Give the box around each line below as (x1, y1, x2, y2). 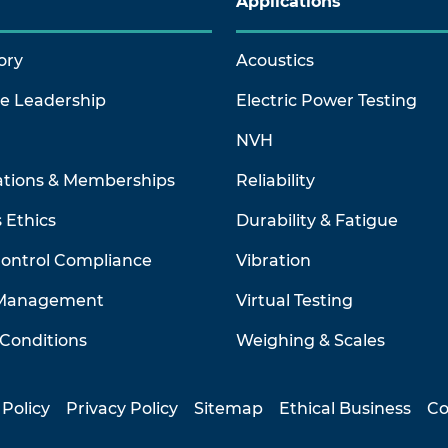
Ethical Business (279, 399, 411, 418)
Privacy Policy (66, 399, 178, 418)
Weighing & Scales (236, 331, 385, 350)
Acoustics (236, 51, 314, 70)
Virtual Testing (236, 291, 353, 310)
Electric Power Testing (236, 91, 417, 110)
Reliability (236, 171, 315, 190)
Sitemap (194, 399, 263, 418)
